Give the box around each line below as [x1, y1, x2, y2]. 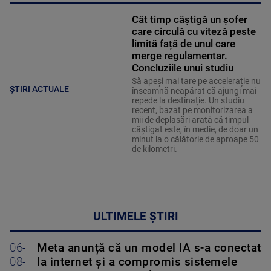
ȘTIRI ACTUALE [10, 84, 69, 94]
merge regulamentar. [131, 49, 227, 62]
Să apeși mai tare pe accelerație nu [131, 76, 261, 86]
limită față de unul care [131, 37, 235, 50]
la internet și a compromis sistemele [37, 255, 237, 269]
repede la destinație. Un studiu [131, 95, 244, 105]
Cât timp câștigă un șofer [131, 13, 247, 25]
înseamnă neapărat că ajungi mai [131, 85, 256, 96]
